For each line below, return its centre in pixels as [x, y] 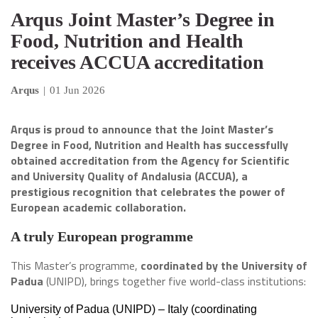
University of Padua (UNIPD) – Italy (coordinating [134, 309]
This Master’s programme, [76, 265]
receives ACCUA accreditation [137, 62]
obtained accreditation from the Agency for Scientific [150, 160]
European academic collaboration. [98, 207]
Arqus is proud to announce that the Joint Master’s [142, 129]
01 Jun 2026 [77, 90]
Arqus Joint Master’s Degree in [143, 20]
